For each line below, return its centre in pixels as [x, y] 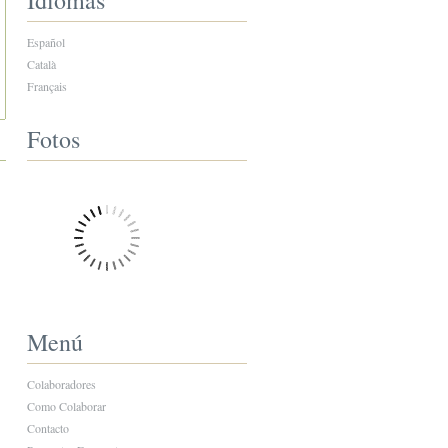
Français [46, 86]
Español [45, 42]
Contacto [47, 428]
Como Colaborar [66, 406]
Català [41, 64]
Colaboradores [61, 384]
